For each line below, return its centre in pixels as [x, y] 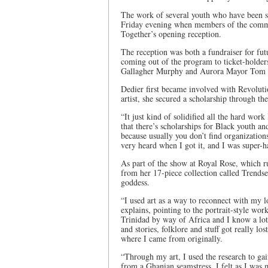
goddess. [135, 182]
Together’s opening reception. [171, 34]
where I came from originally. [172, 238]
